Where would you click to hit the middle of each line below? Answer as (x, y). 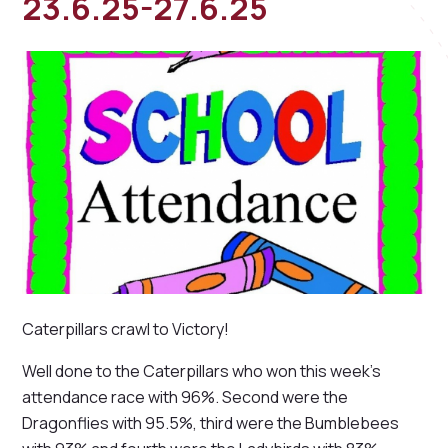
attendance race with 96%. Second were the (185, 397)
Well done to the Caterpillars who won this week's (202, 371)
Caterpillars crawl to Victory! (126, 329)
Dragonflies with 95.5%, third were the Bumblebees (211, 423)
